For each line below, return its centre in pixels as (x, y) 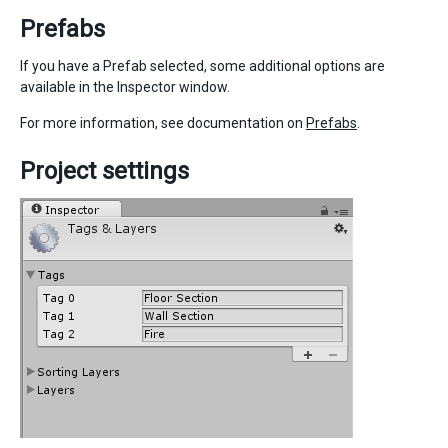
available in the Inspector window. (125, 87)
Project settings (104, 171)
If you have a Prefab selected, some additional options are (202, 66)
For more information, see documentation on (163, 123)
